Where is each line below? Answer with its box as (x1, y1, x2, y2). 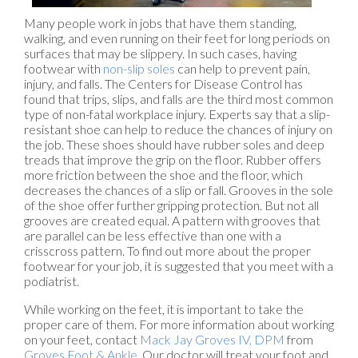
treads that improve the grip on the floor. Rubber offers (24, 152, 321, 168)
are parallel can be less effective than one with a (24, 228, 281, 244)
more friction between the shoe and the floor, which (24, 167, 303, 183)
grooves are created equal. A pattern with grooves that (24, 213, 320, 229)
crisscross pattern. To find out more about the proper (24, 243, 311, 259)
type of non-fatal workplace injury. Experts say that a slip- (24, 106, 330, 122)
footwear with (24, 61, 103, 77)
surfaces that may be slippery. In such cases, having (24, 46, 296, 62)
